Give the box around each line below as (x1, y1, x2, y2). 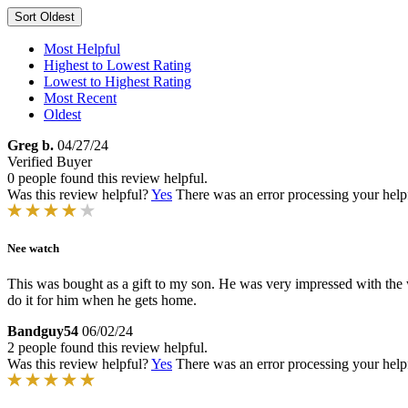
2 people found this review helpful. (7, 340, 208, 356)
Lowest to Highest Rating (44, 74, 191, 89)
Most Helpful (44, 41, 120, 56)
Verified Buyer (7, 154, 92, 169)
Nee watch (7, 241, 59, 256)
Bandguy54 (7, 323, 78, 340)
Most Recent (44, 90, 117, 106)
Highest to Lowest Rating (44, 57, 191, 73)
